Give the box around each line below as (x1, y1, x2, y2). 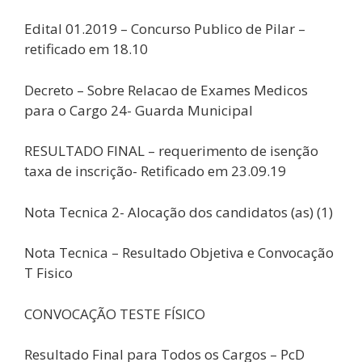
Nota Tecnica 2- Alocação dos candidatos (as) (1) (24, 202, 333, 221)
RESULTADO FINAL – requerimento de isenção (24, 141, 318, 160)
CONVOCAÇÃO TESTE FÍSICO (24, 304, 205, 323)
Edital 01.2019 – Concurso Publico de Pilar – (24, 19, 305, 38)
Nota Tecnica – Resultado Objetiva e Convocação (24, 243, 334, 262)
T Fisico (24, 263, 73, 282)
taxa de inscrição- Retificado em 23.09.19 (24, 162, 286, 180)
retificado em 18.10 (24, 40, 148, 58)
